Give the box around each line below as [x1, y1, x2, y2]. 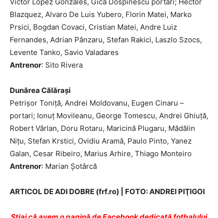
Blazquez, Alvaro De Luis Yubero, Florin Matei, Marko [10, 10, 192, 19]
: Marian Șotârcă [41, 162, 97, 171]
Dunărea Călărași [10, 86, 71, 95]
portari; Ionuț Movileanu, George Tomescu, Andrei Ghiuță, [10, 111, 208, 121]
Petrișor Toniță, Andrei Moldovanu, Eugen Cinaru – [10, 98, 184, 108]
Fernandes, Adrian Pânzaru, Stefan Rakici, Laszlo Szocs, [10, 35, 202, 45]
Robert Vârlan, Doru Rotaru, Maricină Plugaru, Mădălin [10, 124, 195, 133]
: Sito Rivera [41, 60, 83, 70]
